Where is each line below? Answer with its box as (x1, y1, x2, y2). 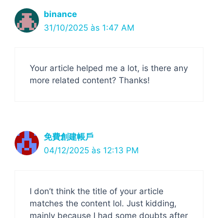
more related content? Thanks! (30, 75, 150, 85)
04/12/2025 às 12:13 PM (44, 145, 139, 155)
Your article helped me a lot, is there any (30, 63, 188, 73)
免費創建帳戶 (44, 132, 93, 142)
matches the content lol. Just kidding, (30, 198, 177, 208)
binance (44, 9, 77, 19)
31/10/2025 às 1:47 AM (44, 22, 134, 33)
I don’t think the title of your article (30, 186, 163, 196)
